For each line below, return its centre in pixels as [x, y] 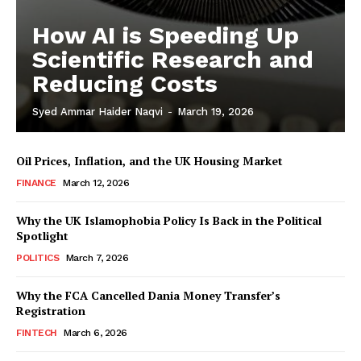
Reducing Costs [125, 83]
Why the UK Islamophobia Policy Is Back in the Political [169, 220]
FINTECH [37, 333]
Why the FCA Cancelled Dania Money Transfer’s [148, 295]
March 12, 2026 [96, 183]
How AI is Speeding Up [166, 35]
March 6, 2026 [95, 333]
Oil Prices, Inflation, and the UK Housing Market [149, 161]
